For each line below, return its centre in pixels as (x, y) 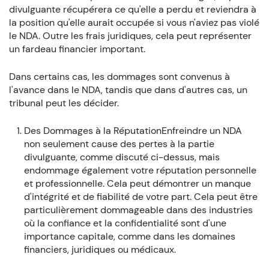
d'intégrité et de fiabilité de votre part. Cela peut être (141, 196)
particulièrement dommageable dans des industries (138, 210)
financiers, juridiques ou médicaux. (100, 249)
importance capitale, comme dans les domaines (129, 236)
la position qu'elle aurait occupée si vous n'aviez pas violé (134, 22)
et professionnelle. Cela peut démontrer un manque (137, 183)
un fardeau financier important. (77, 49)
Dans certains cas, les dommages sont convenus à (119, 76)
